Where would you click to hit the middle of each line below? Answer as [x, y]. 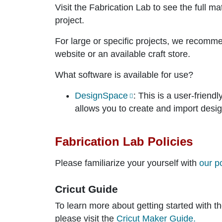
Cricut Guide [86, 189]
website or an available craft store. [123, 54]
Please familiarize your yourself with [127, 163]
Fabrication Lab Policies [124, 141]
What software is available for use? [124, 75]
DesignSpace [101, 95]
